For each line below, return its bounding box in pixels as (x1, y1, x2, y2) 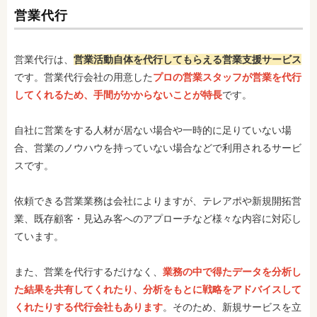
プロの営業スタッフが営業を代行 (153, 71, 301, 83)
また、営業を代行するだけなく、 (14, 266, 163, 277)
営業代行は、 (14, 54, 74, 65)
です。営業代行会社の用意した (14, 71, 153, 83)
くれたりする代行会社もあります (14, 301, 163, 313)
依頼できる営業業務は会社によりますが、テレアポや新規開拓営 (14, 195, 301, 207)
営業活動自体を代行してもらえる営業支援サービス (74, 54, 301, 65)
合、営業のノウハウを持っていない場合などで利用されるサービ (14, 142, 301, 154)
